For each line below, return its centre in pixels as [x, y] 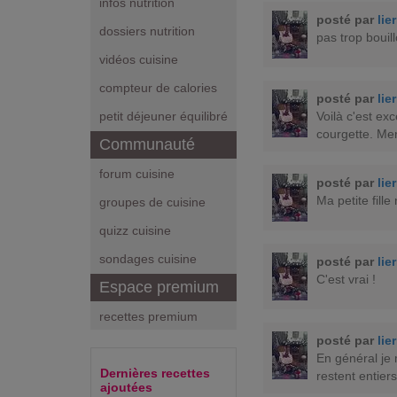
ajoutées [126, 388]
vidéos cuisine [139, 60]
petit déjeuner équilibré [163, 117]
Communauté [147, 145]
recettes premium [148, 317]
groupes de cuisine [152, 202]
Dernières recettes [155, 374]
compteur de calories [158, 88]
